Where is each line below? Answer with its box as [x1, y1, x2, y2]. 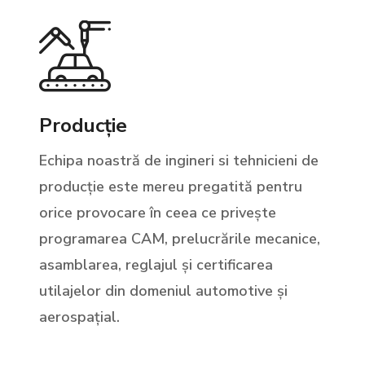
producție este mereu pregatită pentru [39, 177, 302, 197]
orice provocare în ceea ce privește [39, 203, 276, 223]
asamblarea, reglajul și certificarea [39, 255, 273, 275]
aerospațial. [39, 307, 120, 328]
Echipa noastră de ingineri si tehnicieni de [39, 151, 319, 171]
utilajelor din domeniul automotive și [39, 281, 288, 301]
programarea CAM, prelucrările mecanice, [39, 229, 320, 249]
